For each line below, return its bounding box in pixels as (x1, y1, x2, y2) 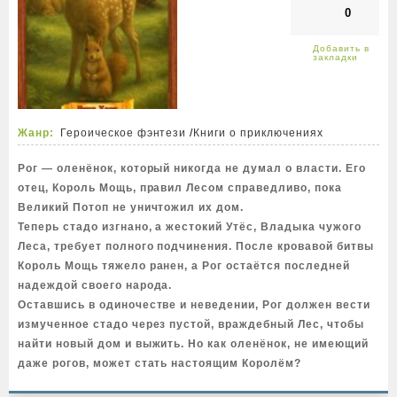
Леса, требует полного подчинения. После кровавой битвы (18, 240, 374, 253)
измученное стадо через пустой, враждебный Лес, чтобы (18, 318, 364, 331)
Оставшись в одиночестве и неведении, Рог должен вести (18, 299, 370, 311)
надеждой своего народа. (18, 279, 173, 292)
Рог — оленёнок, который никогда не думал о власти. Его (18, 162, 366, 175)
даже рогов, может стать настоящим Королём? (18, 357, 301, 370)
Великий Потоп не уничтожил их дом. (18, 201, 245, 214)
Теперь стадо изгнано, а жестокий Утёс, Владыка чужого (18, 221, 362, 233)
